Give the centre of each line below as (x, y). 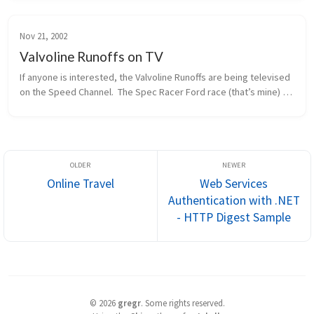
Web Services (234, 184)
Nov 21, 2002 (43, 36)
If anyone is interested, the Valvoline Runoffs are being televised (155, 77)
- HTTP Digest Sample (234, 217)
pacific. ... (40, 122)
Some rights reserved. (185, 302)
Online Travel (80, 184)
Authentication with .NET (234, 200)
